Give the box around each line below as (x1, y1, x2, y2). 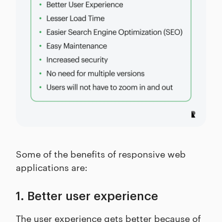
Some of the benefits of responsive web (16, 147, 186, 160)
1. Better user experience (16, 190, 158, 203)
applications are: (16, 161, 87, 173)
